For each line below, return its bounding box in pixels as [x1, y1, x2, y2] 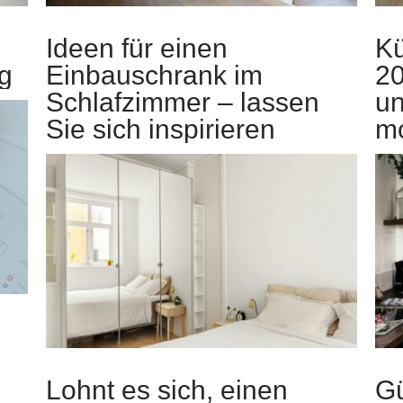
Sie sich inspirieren [46, 114, 276, 145]
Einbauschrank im [46, 60, 264, 91]
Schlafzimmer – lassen [46, 87, 320, 118]
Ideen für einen [46, 33, 228, 64]
